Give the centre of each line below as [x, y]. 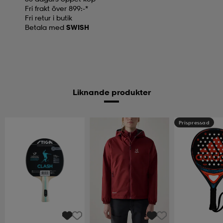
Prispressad [194, 122]
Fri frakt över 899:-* [56, 8]
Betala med [46, 27]
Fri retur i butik [49, 17]
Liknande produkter [111, 92]
